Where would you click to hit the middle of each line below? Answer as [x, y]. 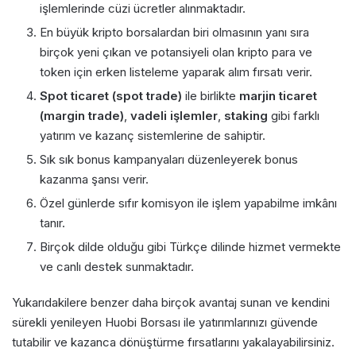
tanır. [52, 223]
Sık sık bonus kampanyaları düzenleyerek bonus [169, 160]
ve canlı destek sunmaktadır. [117, 267]
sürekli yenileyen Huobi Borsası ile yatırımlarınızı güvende [165, 323]
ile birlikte [211, 96]
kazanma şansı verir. [94, 180]
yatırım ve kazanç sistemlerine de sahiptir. [153, 136]
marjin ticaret [278, 96]
